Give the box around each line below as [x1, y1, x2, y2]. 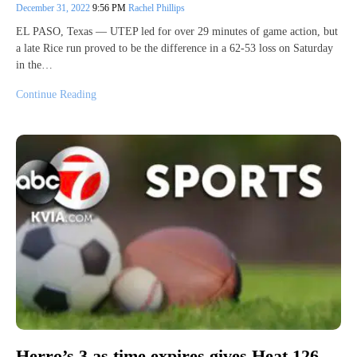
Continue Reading [16, 88, 96, 100]
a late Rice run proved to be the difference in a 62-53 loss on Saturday [16, 41, 333, 54]
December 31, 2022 [16, 2, 92, 14]
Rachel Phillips [128, 2, 185, 14]
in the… [16, 58, 53, 71]
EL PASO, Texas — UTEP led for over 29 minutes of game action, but [16, 25, 338, 37]
